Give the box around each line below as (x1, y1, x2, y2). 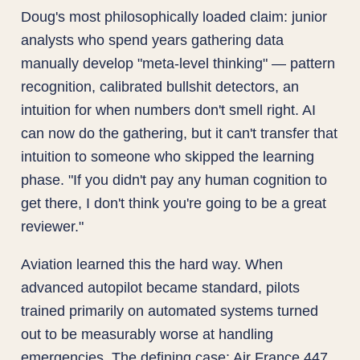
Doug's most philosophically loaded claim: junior (21, 7, 328, 25)
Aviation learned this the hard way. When (21, 255, 284, 272)
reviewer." (21, 217, 84, 235)
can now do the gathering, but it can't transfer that (21, 124, 338, 141)
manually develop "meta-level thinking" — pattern (21, 54, 336, 72)
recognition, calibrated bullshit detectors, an (21, 77, 300, 95)
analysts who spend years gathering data (21, 31, 284, 48)
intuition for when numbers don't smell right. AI (21, 100, 317, 118)
